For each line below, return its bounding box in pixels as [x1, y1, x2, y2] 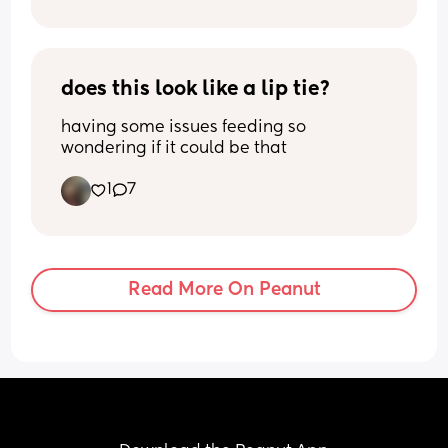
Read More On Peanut [127, 280, 321, 299]
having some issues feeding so [61, 119, 307, 136]
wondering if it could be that [61, 140, 288, 157]
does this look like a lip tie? [61, 79, 332, 100]
